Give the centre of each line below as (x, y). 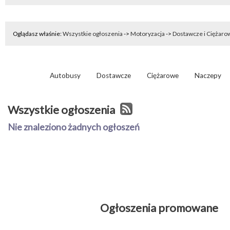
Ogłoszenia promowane (159, 208)
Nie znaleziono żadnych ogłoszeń (74, 127)
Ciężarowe (163, 75)
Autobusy (65, 75)
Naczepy (208, 75)
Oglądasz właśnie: (38, 34)
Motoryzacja (148, 34)
